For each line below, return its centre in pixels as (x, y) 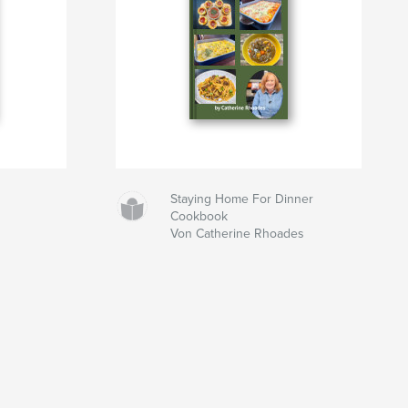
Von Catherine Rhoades (237, 233)
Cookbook (199, 216)
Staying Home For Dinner (241, 199)
